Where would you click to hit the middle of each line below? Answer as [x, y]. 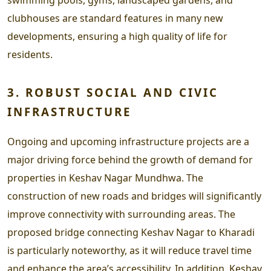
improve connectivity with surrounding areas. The [121, 214]
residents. [30, 54]
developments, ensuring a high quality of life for [117, 36]
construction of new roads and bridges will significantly [134, 196]
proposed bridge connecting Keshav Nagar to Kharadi [131, 232]
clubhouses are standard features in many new [115, 18]
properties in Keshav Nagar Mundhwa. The [105, 178]
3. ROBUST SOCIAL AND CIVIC [113, 92]
